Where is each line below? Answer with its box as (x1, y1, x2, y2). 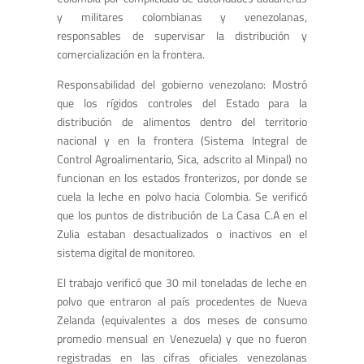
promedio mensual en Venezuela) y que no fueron (57, 330, 307, 347)
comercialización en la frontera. (57, 45, 205, 63)
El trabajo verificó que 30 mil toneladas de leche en (57, 274, 307, 291)
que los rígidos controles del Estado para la (57, 94, 307, 111)
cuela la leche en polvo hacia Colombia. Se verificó (57, 188, 307, 205)
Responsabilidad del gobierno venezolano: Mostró (57, 76, 307, 93)
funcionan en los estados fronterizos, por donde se (57, 169, 307, 186)
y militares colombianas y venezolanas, (57, 8, 307, 25)
